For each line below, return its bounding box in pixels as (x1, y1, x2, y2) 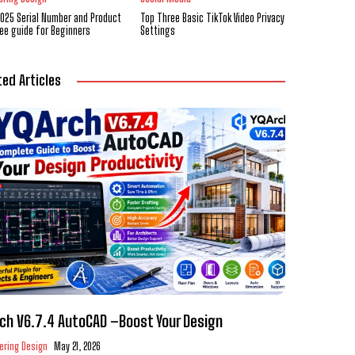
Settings (139, 23, 175, 37)
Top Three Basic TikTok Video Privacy (139, 10, 284, 25)
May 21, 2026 (53, 339, 101, 353)
